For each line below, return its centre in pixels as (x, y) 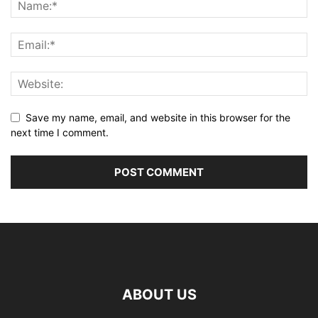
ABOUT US (159, 294)
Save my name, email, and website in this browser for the (158, 117)
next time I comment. (60, 132)
